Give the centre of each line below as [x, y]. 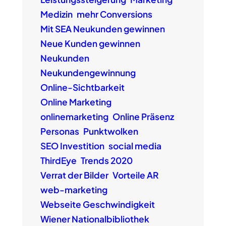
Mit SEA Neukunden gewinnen [102, 29]
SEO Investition [72, 146]
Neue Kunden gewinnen [90, 44]
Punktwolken [110, 131]
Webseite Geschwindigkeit [97, 205]
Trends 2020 [106, 161]
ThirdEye [58, 161]
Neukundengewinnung [88, 73]
